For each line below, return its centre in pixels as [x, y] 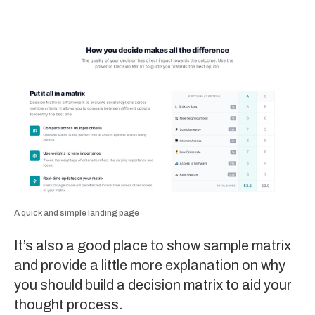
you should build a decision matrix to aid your [153, 285]
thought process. [69, 305]
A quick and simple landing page [77, 213]
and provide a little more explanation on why [150, 265]
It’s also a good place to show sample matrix [153, 246]
